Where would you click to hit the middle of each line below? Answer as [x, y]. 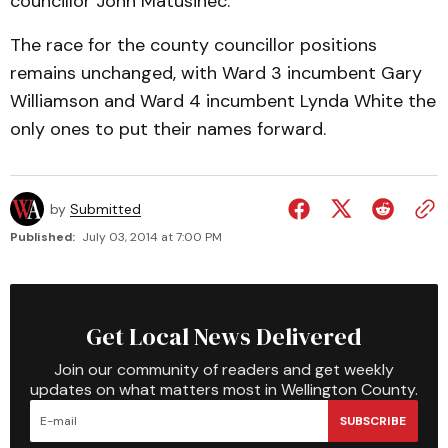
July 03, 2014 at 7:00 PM [152, 237]
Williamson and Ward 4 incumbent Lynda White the [223, 101]
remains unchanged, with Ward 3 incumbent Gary [216, 73]
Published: [42, 237]
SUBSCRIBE [373, 420]
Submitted [105, 209]
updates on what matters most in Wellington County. [224, 389]
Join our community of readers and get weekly [224, 369]
